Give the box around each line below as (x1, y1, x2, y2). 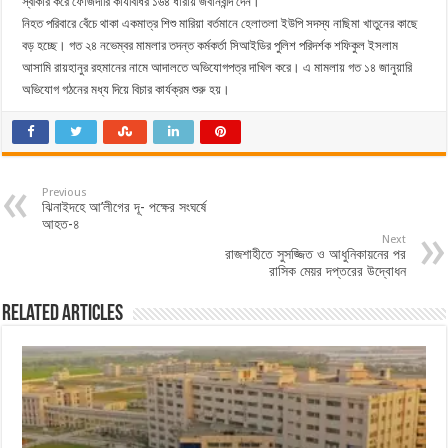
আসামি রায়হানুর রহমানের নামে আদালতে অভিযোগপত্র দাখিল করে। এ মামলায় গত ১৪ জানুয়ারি (22, 60, 413, 76)
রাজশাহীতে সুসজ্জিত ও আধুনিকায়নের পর (224, 246, 406, 263)
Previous (42, 186, 88, 200)
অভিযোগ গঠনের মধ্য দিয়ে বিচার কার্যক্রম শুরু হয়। (22, 82, 231, 98)
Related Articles (2, 303, 124, 327)
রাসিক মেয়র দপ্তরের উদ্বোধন (268, 263, 406, 280)
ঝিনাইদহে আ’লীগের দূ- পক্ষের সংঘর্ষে (42, 199, 207, 216)
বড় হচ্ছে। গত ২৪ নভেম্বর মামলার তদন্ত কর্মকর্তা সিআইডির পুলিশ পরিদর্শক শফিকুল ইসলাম (22, 38, 399, 54)
